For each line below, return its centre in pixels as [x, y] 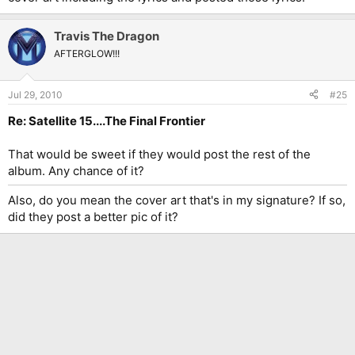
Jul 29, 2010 [35, 94]
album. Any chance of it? [76, 170]
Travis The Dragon [107, 36]
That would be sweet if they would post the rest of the [159, 154]
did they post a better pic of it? [93, 216]
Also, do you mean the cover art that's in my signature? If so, [177, 200]
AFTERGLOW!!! [87, 54]
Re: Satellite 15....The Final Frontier [107, 120]
